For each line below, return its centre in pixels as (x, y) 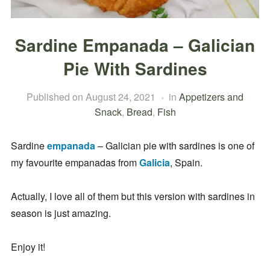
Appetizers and (211, 97)
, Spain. (186, 163)
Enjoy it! (28, 247)
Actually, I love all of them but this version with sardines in (133, 196)
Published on (56, 97)
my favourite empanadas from (75, 163)
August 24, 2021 (121, 97)
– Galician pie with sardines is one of (174, 146)
